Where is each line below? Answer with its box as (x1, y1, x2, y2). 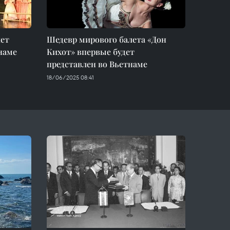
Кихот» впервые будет (47, 46, 135, 57)
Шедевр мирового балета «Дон (47, 34, 166, 45)
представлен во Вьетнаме (47, 59, 147, 69)
